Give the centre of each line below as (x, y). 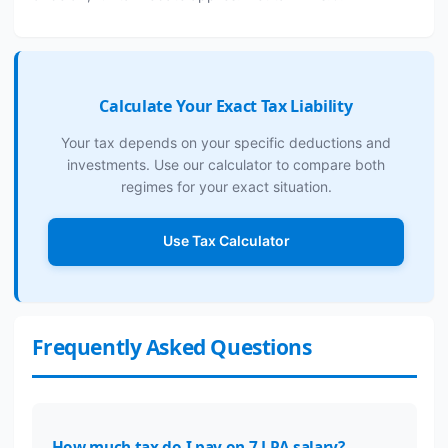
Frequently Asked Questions (171, 346)
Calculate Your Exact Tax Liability (226, 106)
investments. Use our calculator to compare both (226, 164)
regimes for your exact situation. (226, 186)
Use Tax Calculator (226, 241)
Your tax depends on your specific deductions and (226, 142)
